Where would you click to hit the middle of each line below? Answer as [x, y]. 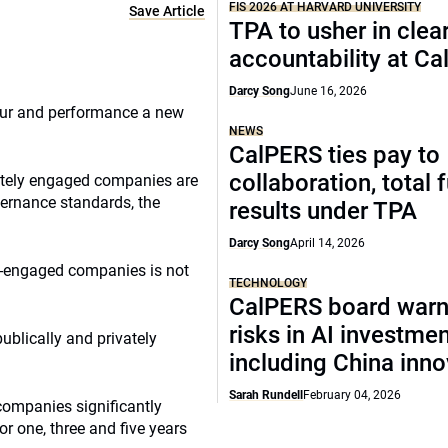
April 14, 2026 [328, 243]
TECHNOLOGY [268, 283]
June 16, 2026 [329, 91]
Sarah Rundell [266, 395]
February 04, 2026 [352, 395]
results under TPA [323, 211]
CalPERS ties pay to [335, 155]
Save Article [167, 11]
